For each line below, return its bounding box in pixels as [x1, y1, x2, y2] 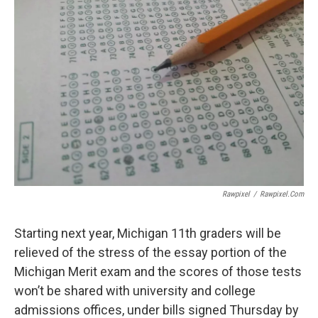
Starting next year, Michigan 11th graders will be [14, 226, 281, 241]
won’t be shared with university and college [14, 283, 256, 298]
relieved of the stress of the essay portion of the [14, 245, 287, 260]
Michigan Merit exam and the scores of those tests [14, 264, 302, 279]
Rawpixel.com [260, 190, 304, 199]
